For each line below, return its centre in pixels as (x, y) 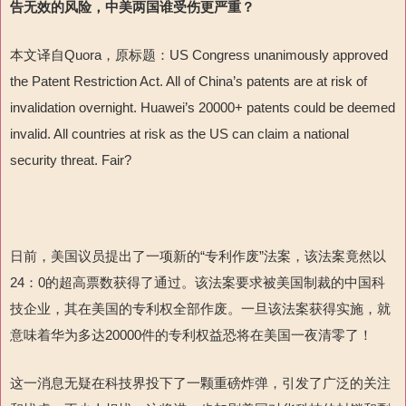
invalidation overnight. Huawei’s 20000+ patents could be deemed (203, 108)
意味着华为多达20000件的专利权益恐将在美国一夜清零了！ (191, 335)
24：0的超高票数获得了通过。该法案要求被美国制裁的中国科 (198, 283)
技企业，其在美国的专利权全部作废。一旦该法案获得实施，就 (200, 309)
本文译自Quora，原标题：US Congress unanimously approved (199, 55)
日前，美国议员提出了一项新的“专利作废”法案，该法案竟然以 (198, 256)
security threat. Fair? (71, 160)
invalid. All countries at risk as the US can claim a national (179, 134)
